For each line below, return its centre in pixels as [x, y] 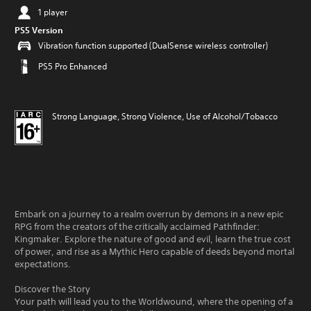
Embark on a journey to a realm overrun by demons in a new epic [149, 214]
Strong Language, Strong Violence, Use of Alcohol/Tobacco [165, 116]
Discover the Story [52, 289]
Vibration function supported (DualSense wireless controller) [153, 45]
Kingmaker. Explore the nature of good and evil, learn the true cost [153, 239]
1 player [53, 12]
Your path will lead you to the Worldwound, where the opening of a [154, 302]
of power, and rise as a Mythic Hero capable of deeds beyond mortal [154, 252]
